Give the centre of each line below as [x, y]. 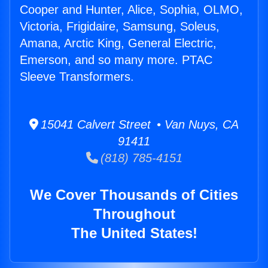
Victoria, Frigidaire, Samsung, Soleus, [120, 27]
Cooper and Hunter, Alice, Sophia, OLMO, [131, 10]
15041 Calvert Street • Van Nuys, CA [138, 125]
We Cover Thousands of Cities [134, 195]
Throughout [134, 214]
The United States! [134, 233]
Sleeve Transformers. [77, 77]
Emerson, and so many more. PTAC [116, 60]
